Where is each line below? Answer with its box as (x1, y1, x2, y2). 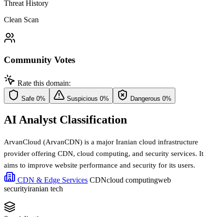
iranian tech (28, 185, 63, 193)
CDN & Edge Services (15, 176, 88, 185)
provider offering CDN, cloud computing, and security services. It (4, 150, 203, 158)
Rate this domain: (17, 79, 71, 88)
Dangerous (130, 95, 160, 103)
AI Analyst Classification (4, 113, 127, 126)
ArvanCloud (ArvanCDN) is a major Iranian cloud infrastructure (4, 138, 198, 146)
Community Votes (4, 54, 75, 65)
